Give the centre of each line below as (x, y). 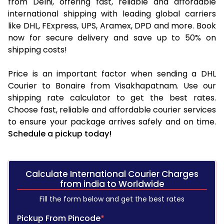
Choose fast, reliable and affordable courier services (112, 109)
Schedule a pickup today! (60, 133)
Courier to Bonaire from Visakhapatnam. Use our (112, 85)
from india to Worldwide (112, 184)
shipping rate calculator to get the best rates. (112, 97)
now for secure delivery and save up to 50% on (112, 37)
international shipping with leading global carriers (112, 13)
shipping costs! (37, 49)
